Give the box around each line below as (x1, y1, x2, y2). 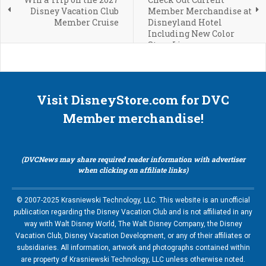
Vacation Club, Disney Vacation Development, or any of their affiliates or (15, 231, 251, 240)
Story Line (147, 39, 192, 50)
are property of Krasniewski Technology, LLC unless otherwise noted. (21, 255, 245, 264)
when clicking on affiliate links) (78, 164, 188, 175)
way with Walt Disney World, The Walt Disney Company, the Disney (24, 219, 242, 228)
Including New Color (147, 27, 235, 39)
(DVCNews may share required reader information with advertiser (21, 154, 245, 164)
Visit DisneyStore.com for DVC (37, 91, 229, 108)
